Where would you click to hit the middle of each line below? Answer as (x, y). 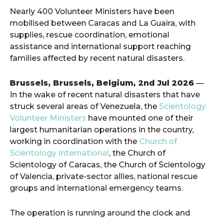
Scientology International (59, 153)
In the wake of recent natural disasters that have (105, 95)
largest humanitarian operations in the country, (102, 130)
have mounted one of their (140, 118)
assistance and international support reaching (100, 46)
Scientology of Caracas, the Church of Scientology (108, 165)
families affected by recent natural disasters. (97, 58)
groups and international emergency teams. (96, 188)
